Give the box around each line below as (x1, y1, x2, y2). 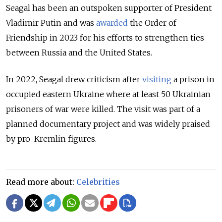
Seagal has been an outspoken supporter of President (6, 2, 212, 13)
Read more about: (6, 176, 76, 187)
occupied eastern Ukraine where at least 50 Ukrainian (6, 89, 211, 99)
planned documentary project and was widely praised (6, 118, 210, 129)
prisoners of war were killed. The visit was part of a (6, 104, 200, 114)
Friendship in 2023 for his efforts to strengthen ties (6, 32, 204, 43)
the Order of (128, 17, 176, 28)
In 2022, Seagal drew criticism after (6, 74, 142, 84)
